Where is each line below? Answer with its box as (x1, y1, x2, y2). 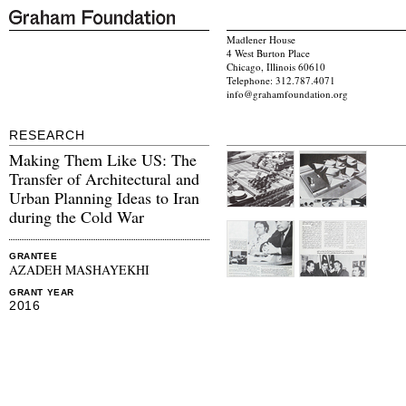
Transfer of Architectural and (9, 168, 199, 190)
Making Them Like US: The (9, 149, 197, 171)
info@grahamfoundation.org (227, 87, 348, 101)
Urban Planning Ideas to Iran (9, 187, 199, 209)
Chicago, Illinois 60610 (227, 60, 325, 74)
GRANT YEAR (9, 287, 74, 298)
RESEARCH (9, 128, 85, 143)
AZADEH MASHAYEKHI (9, 261, 150, 279)
